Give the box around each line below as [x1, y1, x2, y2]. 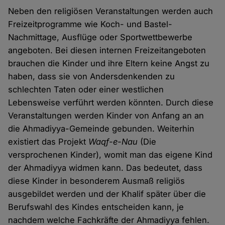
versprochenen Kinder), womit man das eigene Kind [8, 150, 213, 160]
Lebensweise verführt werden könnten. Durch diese [8, 97, 214, 108]
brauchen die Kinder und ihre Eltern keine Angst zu [8, 58, 210, 69]
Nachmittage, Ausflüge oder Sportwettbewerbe [8, 32, 193, 43]
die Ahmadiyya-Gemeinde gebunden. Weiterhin [8, 124, 195, 134]
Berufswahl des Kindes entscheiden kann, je [8, 202, 184, 212]
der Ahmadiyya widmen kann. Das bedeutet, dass [8, 163, 203, 173]
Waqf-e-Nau [88, 137, 138, 147]
